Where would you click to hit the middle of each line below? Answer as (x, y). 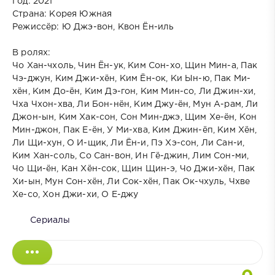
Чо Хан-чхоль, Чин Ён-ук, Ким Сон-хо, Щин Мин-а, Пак (135, 65)
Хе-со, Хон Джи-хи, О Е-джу (76, 194)
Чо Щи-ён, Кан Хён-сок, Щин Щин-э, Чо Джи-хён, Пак (134, 168)
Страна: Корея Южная (62, 14)
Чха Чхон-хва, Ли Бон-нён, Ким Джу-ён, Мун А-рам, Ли (135, 104)
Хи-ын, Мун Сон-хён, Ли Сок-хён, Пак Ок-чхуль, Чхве (131, 181)
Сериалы (50, 220)
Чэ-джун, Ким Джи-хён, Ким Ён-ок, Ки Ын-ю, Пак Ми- (132, 78)
